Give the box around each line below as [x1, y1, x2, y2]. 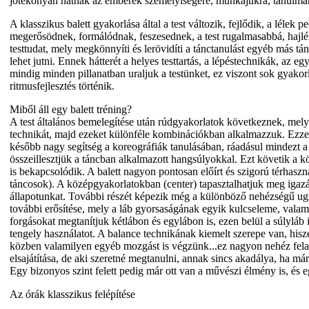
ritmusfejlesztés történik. [10, 79, 114, 92]
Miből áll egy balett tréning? [10, 103, 132, 115]
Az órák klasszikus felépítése [10, 288, 135, 300]
